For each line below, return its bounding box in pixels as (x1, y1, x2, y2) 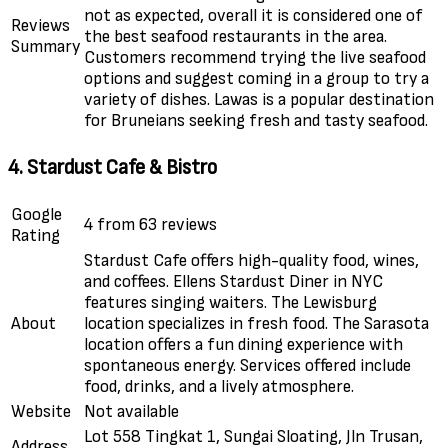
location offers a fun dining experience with (84, 333, 403, 355)
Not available (84, 400, 179, 422)
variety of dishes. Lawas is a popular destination (84, 88, 434, 110)
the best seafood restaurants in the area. (84, 25, 387, 47)
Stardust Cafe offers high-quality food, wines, (84, 249, 419, 271)
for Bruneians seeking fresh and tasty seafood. (84, 109, 428, 131)
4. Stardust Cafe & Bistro (8, 154, 217, 180)
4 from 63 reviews (84, 213, 217, 235)
